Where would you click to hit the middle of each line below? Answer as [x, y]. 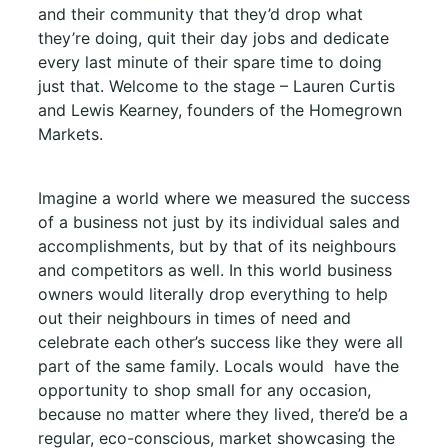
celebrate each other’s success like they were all [220, 341]
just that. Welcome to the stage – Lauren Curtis [216, 85]
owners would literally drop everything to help [213, 293]
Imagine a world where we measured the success [224, 197]
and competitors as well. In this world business [215, 269]
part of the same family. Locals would [181, 365]
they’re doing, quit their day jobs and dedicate [213, 37]
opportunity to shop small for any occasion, [204, 389]
